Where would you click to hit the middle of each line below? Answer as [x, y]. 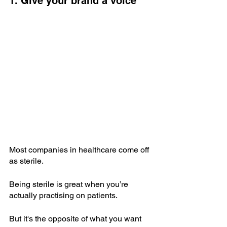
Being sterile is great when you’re [70, 184]
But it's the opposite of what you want [76, 219]
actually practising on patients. [63, 196]
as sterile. [26, 161]
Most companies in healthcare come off [80, 150]
